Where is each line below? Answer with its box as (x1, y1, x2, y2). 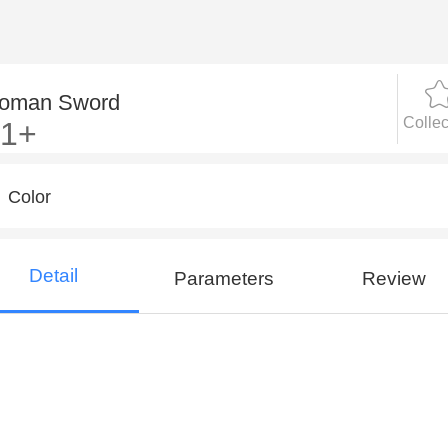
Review (362, 268, 427, 290)
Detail (29, 264, 78, 286)
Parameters (173, 268, 274, 290)
